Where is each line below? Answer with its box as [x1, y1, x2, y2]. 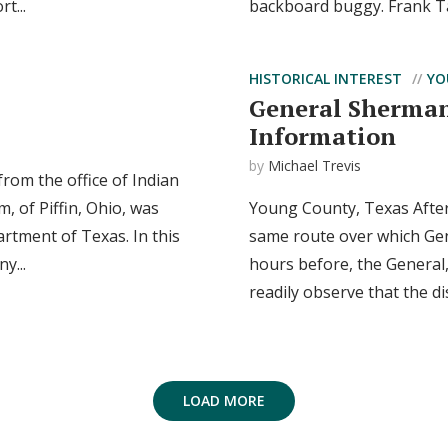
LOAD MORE [183, 391, 265, 410]
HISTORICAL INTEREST [249, 69, 402, 88]
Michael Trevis [268, 156, 361, 175]
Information [249, 120, 396, 152]
